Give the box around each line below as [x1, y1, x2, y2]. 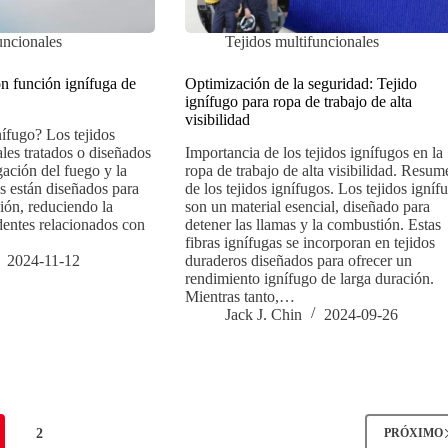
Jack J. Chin [224, 305, 302, 323]
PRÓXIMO [384, 426, 444, 440]
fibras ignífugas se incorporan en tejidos [184, 233, 435, 251]
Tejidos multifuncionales [224, 32, 379, 50]
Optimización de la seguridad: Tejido [184, 74, 417, 92]
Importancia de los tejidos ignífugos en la [184, 143, 443, 161]
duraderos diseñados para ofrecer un [184, 251, 412, 269]
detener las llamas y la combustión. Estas [184, 215, 441, 233]
